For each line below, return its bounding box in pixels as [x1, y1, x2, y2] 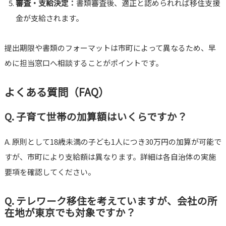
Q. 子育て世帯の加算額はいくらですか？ [4, 109, 187, 124]
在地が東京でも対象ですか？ [4, 205, 136, 220]
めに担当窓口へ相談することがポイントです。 [4, 58, 163, 69]
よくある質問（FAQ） [4, 84, 109, 100]
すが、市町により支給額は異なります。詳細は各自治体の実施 [4, 151, 216, 162]
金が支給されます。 [16, 13, 84, 24]
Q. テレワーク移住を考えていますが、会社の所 [4, 193, 217, 208]
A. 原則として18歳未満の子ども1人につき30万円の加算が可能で [4, 136, 221, 147]
